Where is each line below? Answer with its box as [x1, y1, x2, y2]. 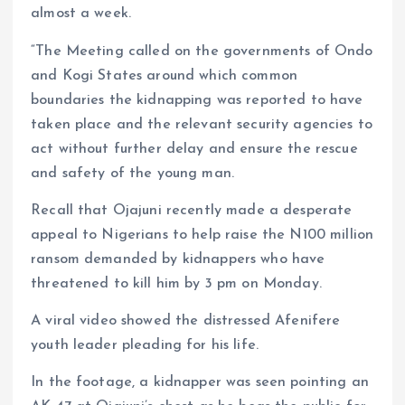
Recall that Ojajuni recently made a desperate [31, 202, 353, 218]
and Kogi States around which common [31, 68, 298, 83]
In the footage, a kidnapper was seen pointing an [31, 374, 369, 390]
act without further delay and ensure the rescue [31, 141, 358, 156]
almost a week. [31, 6, 132, 22]
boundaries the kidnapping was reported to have [31, 92, 363, 108]
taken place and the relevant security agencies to [31, 117, 372, 132]
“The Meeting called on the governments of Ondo [31, 43, 373, 59]
